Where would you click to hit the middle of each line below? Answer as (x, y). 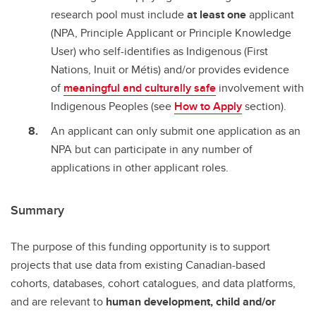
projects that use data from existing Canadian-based (138, 265)
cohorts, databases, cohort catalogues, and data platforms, (153, 284)
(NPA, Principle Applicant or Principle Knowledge (171, 32)
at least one (217, 14)
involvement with (260, 87)
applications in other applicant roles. (140, 167)
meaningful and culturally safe (140, 87)
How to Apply (208, 106)
